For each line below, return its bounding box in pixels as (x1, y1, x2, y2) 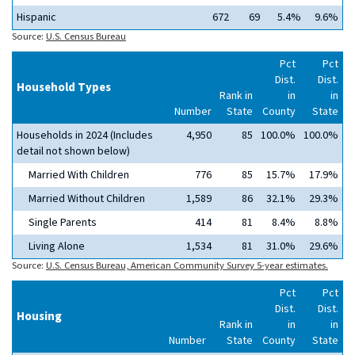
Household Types (17, 79, 111, 96)
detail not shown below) (17, 143, 130, 159)
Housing (17, 308, 62, 325)
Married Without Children (29, 191, 145, 207)
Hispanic (17, 10, 56, 25)
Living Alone (29, 239, 85, 254)
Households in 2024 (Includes (17, 128, 153, 143)
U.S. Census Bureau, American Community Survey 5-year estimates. (46, 258, 328, 273)
